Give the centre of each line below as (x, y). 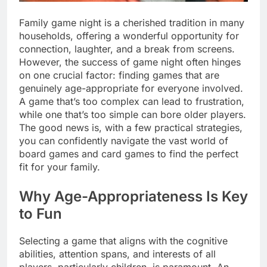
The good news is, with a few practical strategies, (131, 128)
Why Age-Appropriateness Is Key (133, 197)
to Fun (41, 214)
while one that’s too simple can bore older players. (133, 115)
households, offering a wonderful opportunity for (129, 36)
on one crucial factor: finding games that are (119, 75)
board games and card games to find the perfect (129, 154)
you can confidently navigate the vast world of (124, 141)
